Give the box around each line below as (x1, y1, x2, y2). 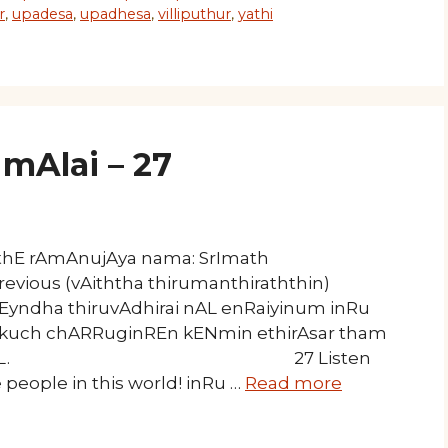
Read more (245, 373, 342, 394)
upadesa (12, 5, 73, 24)
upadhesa (80, 5, 151, 24)
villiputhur (158, 5, 231, 24)
